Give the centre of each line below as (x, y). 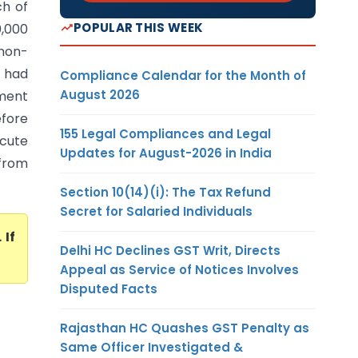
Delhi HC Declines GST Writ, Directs (170, 250)
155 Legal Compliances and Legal (165, 133)
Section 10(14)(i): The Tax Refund (165, 192)
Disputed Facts (109, 288)
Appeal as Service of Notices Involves (179, 269)
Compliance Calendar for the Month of (183, 75)
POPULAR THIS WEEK (139, 27)
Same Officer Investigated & (151, 347)
